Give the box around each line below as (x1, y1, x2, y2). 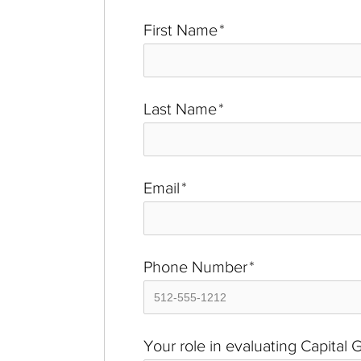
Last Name (143, 100, 217, 118)
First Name (143, 21, 218, 39)
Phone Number (143, 258, 247, 276)
